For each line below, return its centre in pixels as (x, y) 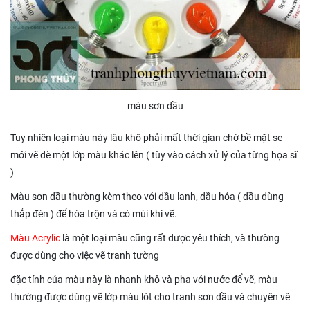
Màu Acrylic (35, 238)
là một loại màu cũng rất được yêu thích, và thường (170, 238)
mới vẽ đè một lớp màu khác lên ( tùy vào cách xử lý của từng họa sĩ (154, 155)
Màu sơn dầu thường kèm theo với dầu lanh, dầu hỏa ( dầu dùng (147, 197)
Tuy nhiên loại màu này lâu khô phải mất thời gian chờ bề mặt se (146, 138)
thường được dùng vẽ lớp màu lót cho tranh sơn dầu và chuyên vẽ (150, 297)
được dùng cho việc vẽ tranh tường (85, 256)
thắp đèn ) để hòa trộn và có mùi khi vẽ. (94, 214)
